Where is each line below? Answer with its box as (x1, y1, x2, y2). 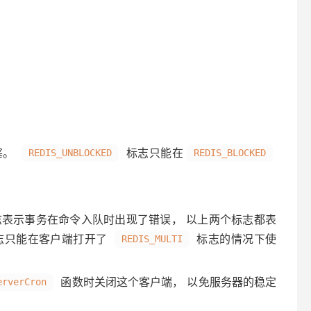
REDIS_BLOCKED (194, 147, 267, 158)
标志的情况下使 (193, 232, 277, 246)
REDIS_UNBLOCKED (28, 147, 112, 158)
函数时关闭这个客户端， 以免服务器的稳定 (57, 275, 277, 289)
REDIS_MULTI (121, 233, 183, 244)
